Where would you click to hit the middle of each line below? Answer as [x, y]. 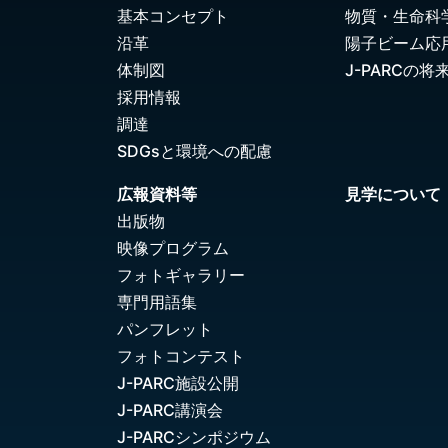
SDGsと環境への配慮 [194, 151]
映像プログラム [173, 248]
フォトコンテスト [181, 356]
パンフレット [165, 329]
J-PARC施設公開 [178, 383]
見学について [393, 194]
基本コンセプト [173, 16]
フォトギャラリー [181, 275]
